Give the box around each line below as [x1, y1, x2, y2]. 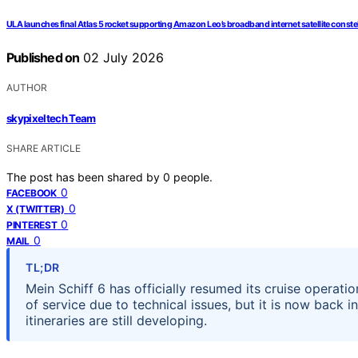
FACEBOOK [6, 186, 57, 199]
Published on [6, 50, 80, 66]
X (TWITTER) [6, 202, 65, 215]
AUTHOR [6, 82, 47, 94]
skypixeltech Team [6, 111, 96, 125]
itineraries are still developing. [26, 312, 207, 328]
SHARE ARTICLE [6, 141, 81, 154]
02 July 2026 [79, 50, 165, 66]
